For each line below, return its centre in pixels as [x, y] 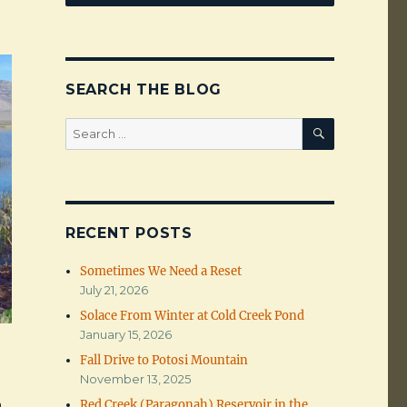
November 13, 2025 [136, 379]
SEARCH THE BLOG [144, 90]
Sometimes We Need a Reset [161, 272]
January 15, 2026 [126, 335]
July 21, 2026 [114, 290]
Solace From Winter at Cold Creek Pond [193, 316]
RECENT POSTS [129, 233]
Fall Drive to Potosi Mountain [164, 361]
